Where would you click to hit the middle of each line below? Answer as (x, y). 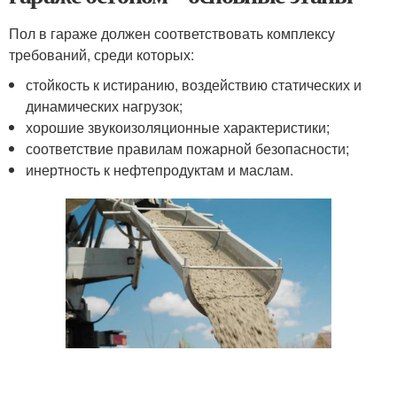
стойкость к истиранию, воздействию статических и (194, 85)
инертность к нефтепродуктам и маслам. (160, 170)
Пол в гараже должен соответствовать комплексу (172, 33)
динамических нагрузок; (105, 106)
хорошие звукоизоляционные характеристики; (178, 127)
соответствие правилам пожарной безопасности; (188, 148)
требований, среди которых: (101, 54)
